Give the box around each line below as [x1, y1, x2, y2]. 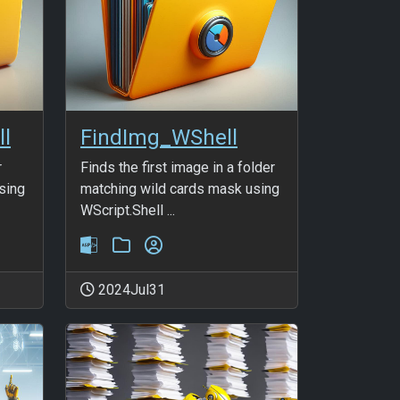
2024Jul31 [95, 280, 165, 298]
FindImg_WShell [80, 124, 237, 150]
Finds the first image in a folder [80, 158, 275, 176]
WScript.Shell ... [80, 201, 175, 219]
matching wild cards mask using [80, 179, 279, 197]
